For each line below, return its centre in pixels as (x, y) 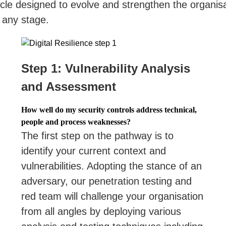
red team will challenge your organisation (112, 196)
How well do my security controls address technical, (109, 110)
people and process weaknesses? (76, 122)
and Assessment (69, 87)
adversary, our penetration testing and (107, 181)
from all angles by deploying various (101, 211)
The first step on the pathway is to (98, 136)
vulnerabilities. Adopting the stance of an (112, 166)
